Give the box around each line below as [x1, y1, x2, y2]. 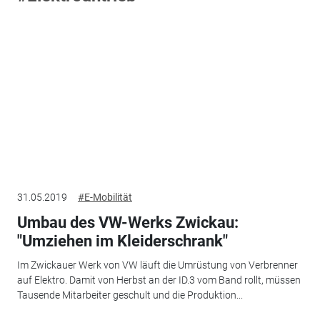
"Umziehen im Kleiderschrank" [16, 231, 228, 250]
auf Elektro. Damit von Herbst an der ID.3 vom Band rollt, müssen [16, 274, 301, 286]
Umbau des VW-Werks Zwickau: [16, 213, 239, 231]
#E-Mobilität [77, 191, 132, 203]
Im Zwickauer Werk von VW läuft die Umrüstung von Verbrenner [16, 259, 298, 271]
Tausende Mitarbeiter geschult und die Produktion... [16, 289, 243, 301]
